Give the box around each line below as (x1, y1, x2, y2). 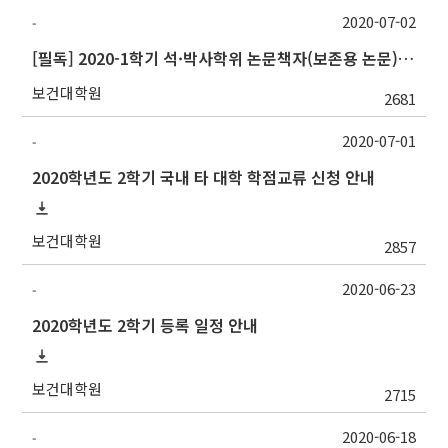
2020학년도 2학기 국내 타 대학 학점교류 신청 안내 (32, 165, 376, 190)
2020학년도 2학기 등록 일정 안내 (32, 313, 259, 338)
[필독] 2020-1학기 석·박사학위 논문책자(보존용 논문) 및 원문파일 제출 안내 (398, 46, 415, 71)
